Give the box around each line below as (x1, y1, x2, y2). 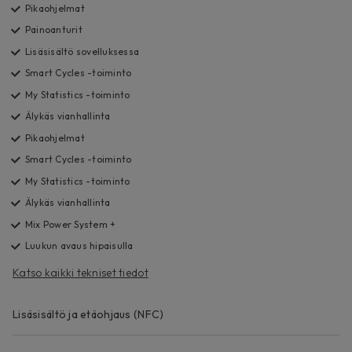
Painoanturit (25, 24, 82, 36)
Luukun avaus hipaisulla (25, 240, 134, 252)
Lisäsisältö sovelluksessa (25, 45, 139, 57)
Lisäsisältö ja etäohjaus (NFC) (13, 306, 164, 321)
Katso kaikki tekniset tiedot (13, 265, 148, 280)
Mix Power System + (25, 218, 116, 230)
